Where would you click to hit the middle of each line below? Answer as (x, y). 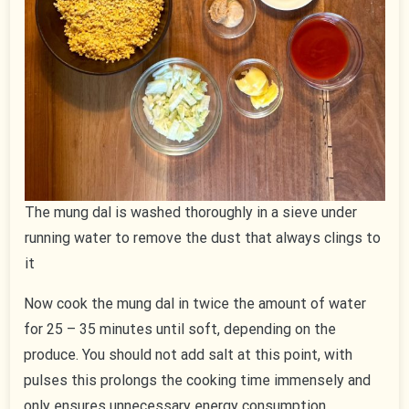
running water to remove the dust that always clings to (202, 238)
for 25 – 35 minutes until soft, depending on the (180, 330)
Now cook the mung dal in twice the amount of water (195, 304)
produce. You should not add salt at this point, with (189, 355)
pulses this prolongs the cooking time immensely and (198, 381)
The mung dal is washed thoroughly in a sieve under (190, 213)
